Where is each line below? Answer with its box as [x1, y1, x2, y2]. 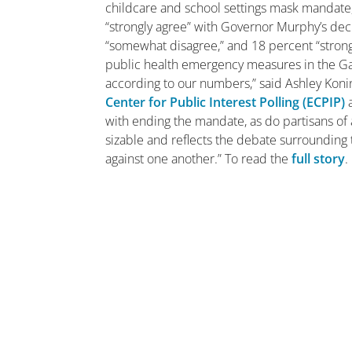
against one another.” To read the [105, 150, 292, 167]
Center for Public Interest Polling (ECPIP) [105, 93, 346, 111]
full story [291, 150, 346, 167]
